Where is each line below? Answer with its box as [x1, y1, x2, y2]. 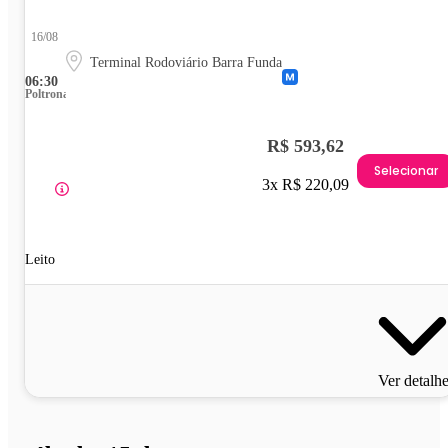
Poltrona [25, 86, 69, 101]
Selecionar [374, 162, 438, 180]
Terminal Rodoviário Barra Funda [90, 54, 282, 70]
